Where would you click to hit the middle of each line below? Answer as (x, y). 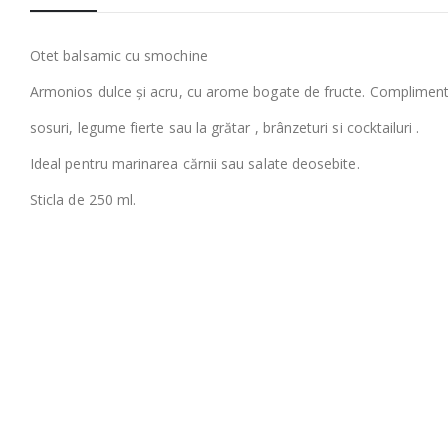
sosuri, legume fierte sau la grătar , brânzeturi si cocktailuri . (225, 127)
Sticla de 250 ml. (83, 199)
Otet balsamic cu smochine (119, 55)
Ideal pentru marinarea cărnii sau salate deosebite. (195, 163)
